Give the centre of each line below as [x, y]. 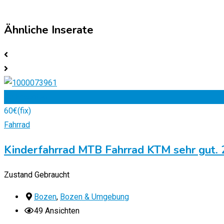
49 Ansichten [57, 211]
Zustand [18, 175]
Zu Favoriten [26, 97]
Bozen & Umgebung [94, 197]
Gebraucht [52, 175]
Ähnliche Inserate [49, 30]
